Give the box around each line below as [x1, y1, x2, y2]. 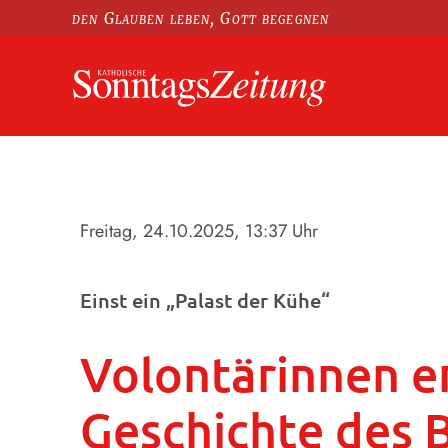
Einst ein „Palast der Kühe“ [80, 286, 330, 313]
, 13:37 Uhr [234, 218, 318, 245]
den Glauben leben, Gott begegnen [72, 8, 329, 28]
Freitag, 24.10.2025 [80, 218, 234, 245]
